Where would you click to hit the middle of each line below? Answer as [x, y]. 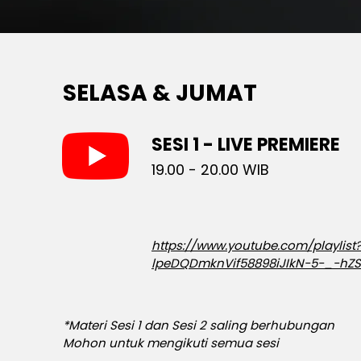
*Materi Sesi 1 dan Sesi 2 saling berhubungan [199, 326]
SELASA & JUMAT [160, 93]
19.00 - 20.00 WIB [210, 170]
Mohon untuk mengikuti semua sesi [171, 343]
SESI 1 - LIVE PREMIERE [246, 145]
